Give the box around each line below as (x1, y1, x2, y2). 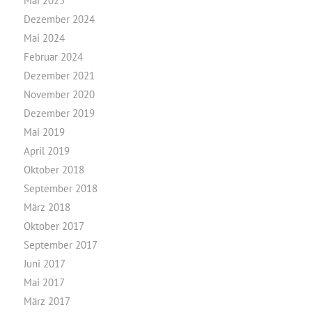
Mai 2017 (23, 276, 65, 289)
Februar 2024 (23, 50, 83, 63)
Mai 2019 (23, 125, 65, 139)
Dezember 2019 (23, 107, 95, 120)
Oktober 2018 (23, 163, 84, 176)
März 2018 (23, 201, 70, 214)
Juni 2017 (23, 257, 65, 270)
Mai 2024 (23, 31, 65, 45)
